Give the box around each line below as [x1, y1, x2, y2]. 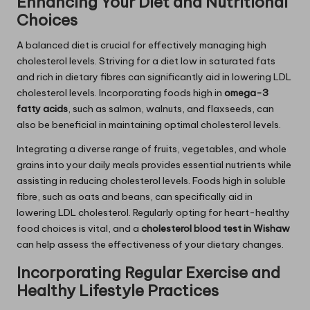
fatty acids [17, 102, 68, 116]
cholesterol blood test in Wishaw [141, 222, 290, 235]
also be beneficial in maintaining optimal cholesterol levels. [17, 118, 281, 131]
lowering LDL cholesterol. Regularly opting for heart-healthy [17, 206, 290, 219]
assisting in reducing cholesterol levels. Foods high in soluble [17, 174, 286, 188]
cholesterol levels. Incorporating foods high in [17, 86, 224, 100]
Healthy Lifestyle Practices [17, 281, 219, 301]
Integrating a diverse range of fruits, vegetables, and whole [17, 143, 286, 156]
